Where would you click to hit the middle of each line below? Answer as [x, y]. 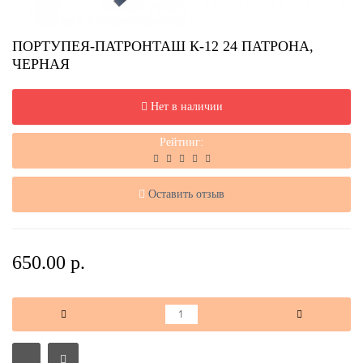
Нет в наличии [186, 106]
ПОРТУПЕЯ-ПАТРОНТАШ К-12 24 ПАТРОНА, [163, 46]
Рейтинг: [181, 142]
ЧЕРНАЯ [41, 64]
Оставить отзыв [186, 194]
